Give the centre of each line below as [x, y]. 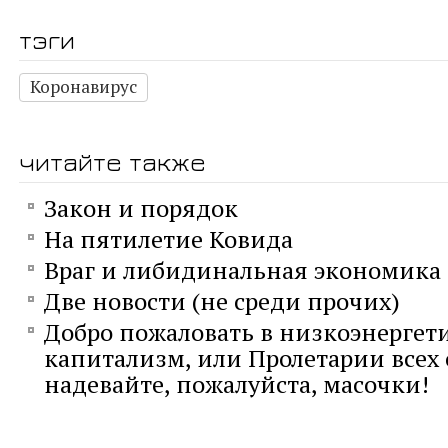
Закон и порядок [141, 207]
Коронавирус [83, 86]
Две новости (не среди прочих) [222, 300]
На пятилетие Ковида [168, 238]
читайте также [112, 161]
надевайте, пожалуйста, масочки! [236, 383]
